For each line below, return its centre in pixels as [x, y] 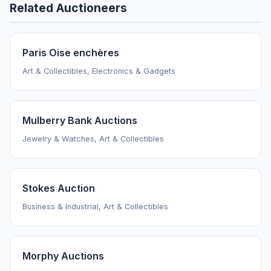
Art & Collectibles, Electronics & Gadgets [99, 71]
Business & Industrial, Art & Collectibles [95, 206]
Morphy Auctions [63, 256]
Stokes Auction [59, 188]
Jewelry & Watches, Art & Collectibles [93, 139]
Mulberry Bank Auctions [80, 120]
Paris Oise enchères [71, 52]
